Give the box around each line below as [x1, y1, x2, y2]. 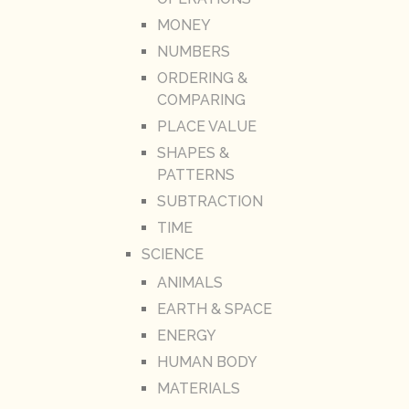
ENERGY [156, 327, 216, 345]
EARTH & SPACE [156, 300, 272, 319]
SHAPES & [156, 144, 229, 163]
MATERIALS [156, 380, 240, 398]
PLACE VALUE [156, 118, 257, 136]
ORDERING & [156, 69, 247, 88]
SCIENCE [141, 246, 204, 264]
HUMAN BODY [156, 353, 257, 372]
